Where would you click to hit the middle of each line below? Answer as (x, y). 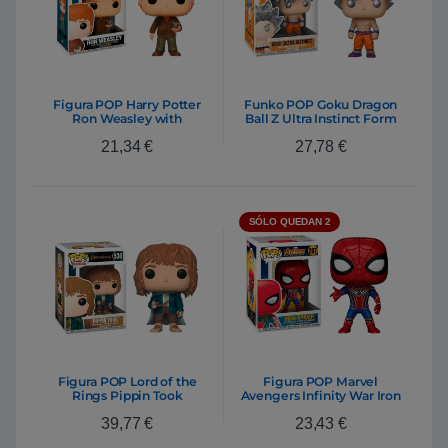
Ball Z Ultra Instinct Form (321, 118)
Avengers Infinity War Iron (320, 396)
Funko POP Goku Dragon (321, 104)
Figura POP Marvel (321, 382)
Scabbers (127, 132)
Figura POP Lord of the (127, 382)
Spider (320, 410)
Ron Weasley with (127, 118)
